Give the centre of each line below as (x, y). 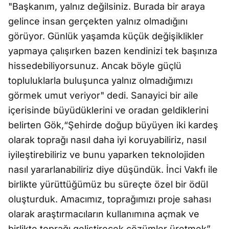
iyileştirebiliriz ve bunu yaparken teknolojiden (107, 155)
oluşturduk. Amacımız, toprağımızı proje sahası (110, 199)
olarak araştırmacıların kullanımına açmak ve (104, 214)
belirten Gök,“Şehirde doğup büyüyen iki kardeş (113, 125)
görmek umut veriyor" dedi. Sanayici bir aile (103, 96)
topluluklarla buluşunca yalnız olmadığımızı (100, 81)
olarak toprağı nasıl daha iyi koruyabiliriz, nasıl (107, 140)
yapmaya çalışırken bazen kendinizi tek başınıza (113, 51)
